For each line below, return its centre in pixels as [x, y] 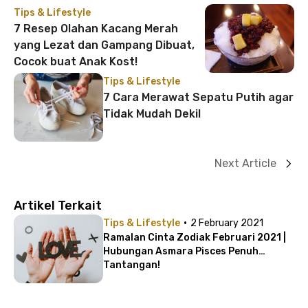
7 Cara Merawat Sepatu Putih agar [198, 97]
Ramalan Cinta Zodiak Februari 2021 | [195, 237]
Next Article [245, 163]
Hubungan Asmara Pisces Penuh [181, 251]
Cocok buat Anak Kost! [76, 61]
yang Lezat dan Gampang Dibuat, [104, 45]
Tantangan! [132, 265]
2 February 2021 [227, 223]
